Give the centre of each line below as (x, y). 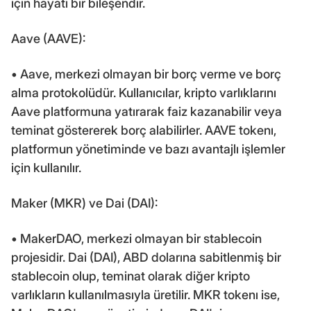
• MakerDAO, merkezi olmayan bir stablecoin (136, 238)
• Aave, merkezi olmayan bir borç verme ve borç (146, 74)
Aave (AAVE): (48, 38)
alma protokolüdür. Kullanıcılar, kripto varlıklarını (144, 92)
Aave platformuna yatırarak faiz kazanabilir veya (146, 111)
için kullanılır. (46, 167)
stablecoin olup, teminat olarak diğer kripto (131, 276)
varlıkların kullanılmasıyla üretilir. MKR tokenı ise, (145, 294)
